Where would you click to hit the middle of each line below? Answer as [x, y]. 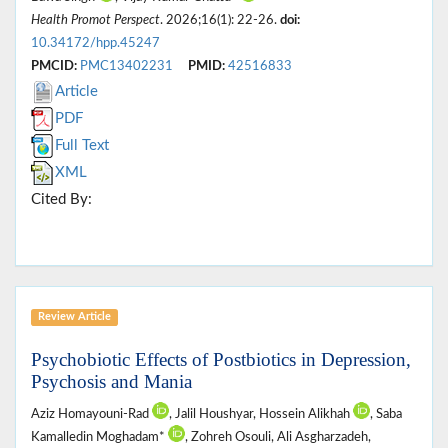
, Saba [386, 414]
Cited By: [61, 200]
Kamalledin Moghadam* [99, 437]
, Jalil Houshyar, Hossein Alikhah [261, 414]
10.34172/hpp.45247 [95, 43]
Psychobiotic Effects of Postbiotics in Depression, [221, 360]
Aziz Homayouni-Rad [91, 414]
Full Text [82, 146]
